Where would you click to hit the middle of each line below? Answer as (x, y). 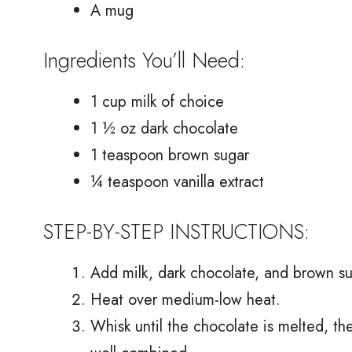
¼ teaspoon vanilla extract (177, 181)
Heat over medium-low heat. (185, 299)
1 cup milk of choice (157, 101)
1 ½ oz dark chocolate (164, 128)
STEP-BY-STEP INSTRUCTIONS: (176, 231)
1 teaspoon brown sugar (170, 155)
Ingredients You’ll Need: (144, 60)
